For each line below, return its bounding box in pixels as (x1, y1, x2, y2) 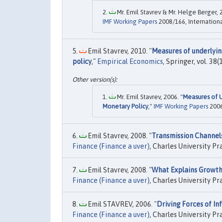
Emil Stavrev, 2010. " (86, 47, 152, 55)
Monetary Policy (103, 102, 148, 110)
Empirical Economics (97, 57, 163, 66)
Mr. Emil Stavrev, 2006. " (115, 93, 183, 101)
